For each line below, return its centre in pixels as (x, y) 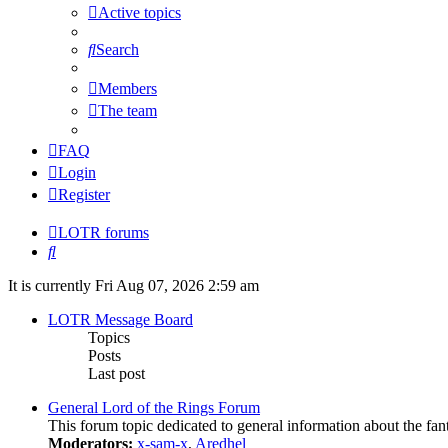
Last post (116, 374)
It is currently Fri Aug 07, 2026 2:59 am (133, 286)
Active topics (139, 13)
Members (127, 89)
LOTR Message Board (120, 320)
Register (84, 195)
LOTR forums (103, 233)
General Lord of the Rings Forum (154, 408)
